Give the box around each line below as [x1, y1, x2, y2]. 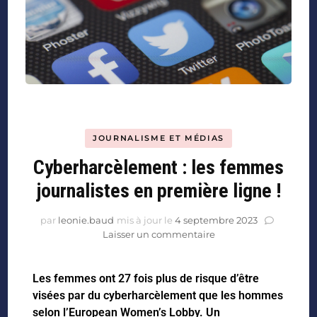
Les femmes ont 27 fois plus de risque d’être [33, 272, 260, 286]
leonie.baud [57, 214, 114, 226]
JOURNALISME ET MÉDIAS [93, 133, 224, 144]
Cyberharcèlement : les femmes [33, 156, 284, 180]
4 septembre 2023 [174, 214, 258, 226]
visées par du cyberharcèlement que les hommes [33, 289, 284, 303]
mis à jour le [116, 214, 175, 226]
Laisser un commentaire [102, 229, 215, 241]
